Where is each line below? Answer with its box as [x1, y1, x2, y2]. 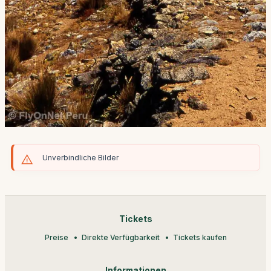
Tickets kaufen [172, 232, 227, 242]
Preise [44, 232, 68, 242]
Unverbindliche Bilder [42, 152, 119, 162]
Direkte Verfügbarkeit [81, 232, 160, 242]
